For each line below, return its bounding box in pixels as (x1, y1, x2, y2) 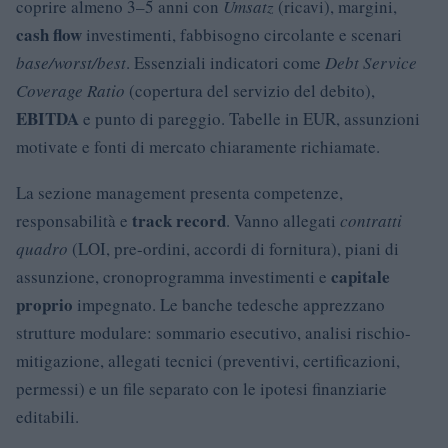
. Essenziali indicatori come (126, 51, 325, 74)
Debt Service (325, 51, 417, 74)
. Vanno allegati (226, 209, 340, 232)
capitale (331, 264, 390, 289)
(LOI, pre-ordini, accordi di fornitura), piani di (68, 237, 399, 260)
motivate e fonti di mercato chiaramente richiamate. (16, 135, 380, 158)
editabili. (16, 405, 79, 428)
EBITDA (16, 106, 79, 131)
